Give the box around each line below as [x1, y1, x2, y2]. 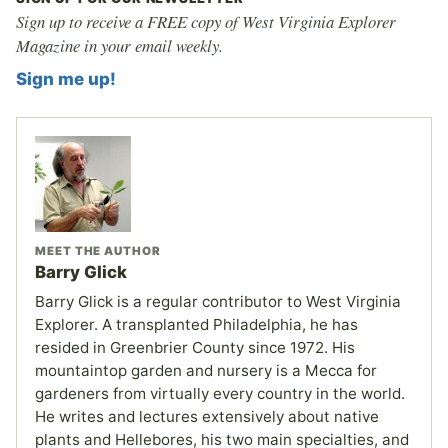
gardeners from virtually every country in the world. [35, 383, 405, 403]
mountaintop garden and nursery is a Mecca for [35, 360, 377, 380]
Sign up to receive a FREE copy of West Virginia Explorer [16, 9, 396, 33]
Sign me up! [16, 68, 116, 89]
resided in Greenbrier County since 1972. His [35, 337, 355, 357]
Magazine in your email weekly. [16, 33, 223, 57]
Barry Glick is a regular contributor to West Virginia [35, 291, 401, 311]
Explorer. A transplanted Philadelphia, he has [35, 314, 358, 334]
